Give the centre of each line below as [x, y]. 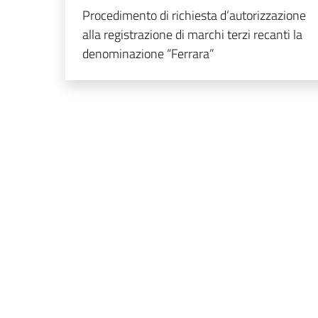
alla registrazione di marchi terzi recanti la [192, 34]
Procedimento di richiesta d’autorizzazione [194, 15]
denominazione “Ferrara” [148, 53]
